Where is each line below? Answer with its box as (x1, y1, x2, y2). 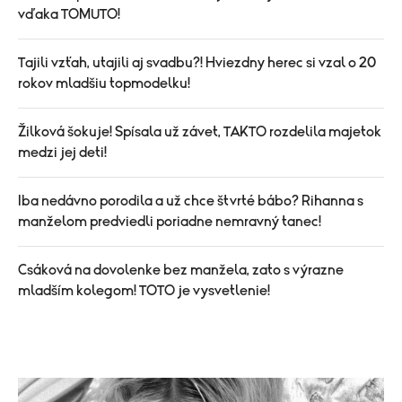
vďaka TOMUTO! (18, 7, 120, 22)
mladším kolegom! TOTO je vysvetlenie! (18, 284, 270, 299)
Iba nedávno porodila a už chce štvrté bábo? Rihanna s (18, 194, 363, 209)
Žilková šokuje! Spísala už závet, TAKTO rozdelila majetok (18, 125, 381, 140)
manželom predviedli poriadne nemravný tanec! (18, 214, 321, 230)
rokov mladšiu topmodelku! (18, 76, 190, 92)
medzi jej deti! (18, 145, 107, 161)
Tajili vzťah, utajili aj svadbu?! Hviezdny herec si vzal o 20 (18, 56, 376, 71)
